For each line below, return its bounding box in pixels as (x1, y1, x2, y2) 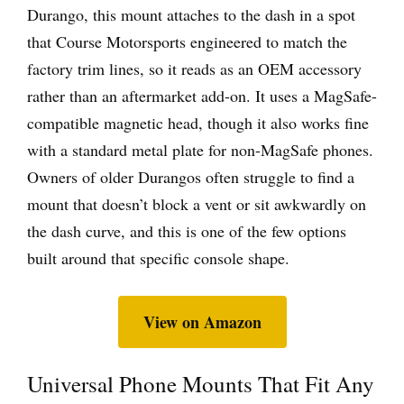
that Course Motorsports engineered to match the (27, 30, 347, 52)
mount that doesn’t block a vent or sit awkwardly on (27, 192, 366, 215)
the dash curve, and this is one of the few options (27, 219, 346, 242)
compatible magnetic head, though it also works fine (27, 111, 369, 133)
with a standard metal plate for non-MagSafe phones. (27, 138, 373, 161)
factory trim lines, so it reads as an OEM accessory (27, 57, 362, 79)
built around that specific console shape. (27, 246, 289, 269)
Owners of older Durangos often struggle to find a (27, 165, 354, 188)
